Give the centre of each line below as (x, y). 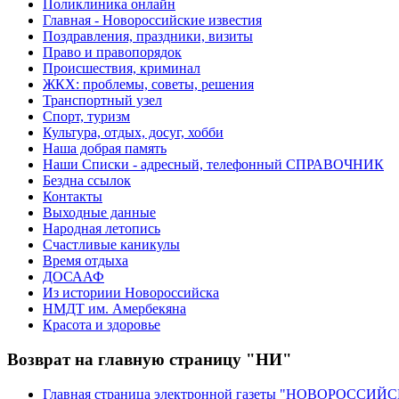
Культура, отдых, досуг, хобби (133, 133)
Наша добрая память (105, 149)
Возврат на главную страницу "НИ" (150, 359)
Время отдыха (85, 261)
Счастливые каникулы (111, 245)
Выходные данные (99, 213)
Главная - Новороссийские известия (152, 20)
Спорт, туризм (86, 117)
